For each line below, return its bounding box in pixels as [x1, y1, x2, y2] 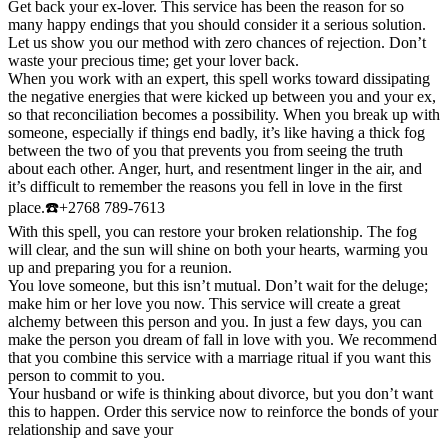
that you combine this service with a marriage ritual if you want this [8, 349, 431, 367]
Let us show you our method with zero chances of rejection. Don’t [8, 34, 426, 52]
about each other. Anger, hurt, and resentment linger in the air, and [8, 160, 422, 178]
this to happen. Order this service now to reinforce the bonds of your [8, 403, 438, 421]
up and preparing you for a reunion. [8, 259, 232, 277]
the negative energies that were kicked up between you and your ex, [8, 88, 436, 106]
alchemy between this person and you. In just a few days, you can [8, 313, 422, 331]
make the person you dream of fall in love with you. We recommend [8, 331, 437, 349]
